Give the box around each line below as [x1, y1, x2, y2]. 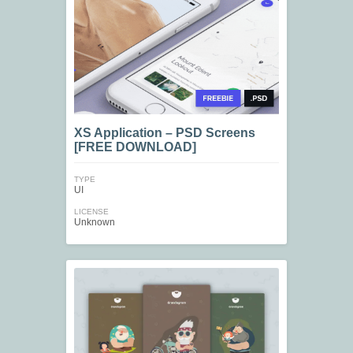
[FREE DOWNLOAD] [74, 140, 196, 154]
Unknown [74, 217, 115, 229]
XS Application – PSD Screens [74, 126, 255, 140]
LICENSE [74, 207, 109, 217]
